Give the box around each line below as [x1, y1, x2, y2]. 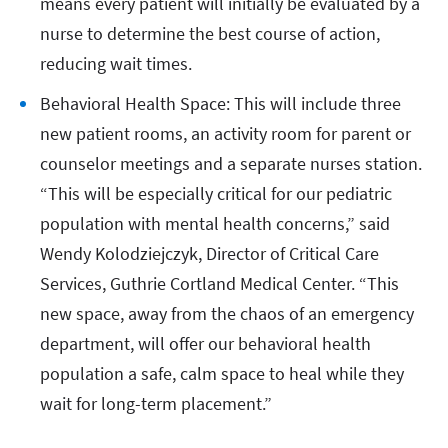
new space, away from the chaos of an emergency [40, 301, 414, 325]
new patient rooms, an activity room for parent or [40, 121, 411, 145]
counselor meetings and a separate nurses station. [40, 151, 422, 175]
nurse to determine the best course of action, [40, 21, 380, 45]
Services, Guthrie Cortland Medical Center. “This [40, 271, 399, 295]
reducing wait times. [40, 51, 196, 75]
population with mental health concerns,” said [40, 211, 390, 235]
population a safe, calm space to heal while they [40, 361, 404, 385]
